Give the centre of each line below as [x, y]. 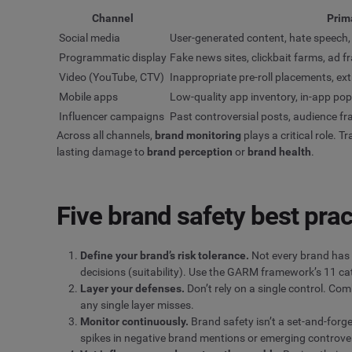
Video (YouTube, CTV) [112, 77]
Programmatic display [113, 58]
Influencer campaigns [112, 117]
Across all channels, [106, 136]
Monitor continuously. [134, 321]
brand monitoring [198, 136]
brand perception [190, 152]
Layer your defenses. [132, 288]
